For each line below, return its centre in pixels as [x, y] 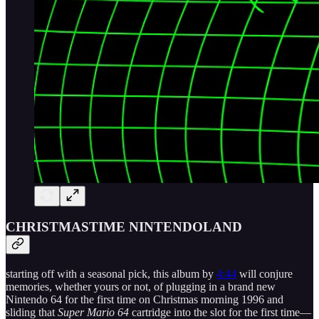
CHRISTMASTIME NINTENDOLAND [124, 227]
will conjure [265, 273]
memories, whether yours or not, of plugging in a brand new [141, 286]
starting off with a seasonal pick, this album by [111, 273]
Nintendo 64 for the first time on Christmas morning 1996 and [145, 299]
